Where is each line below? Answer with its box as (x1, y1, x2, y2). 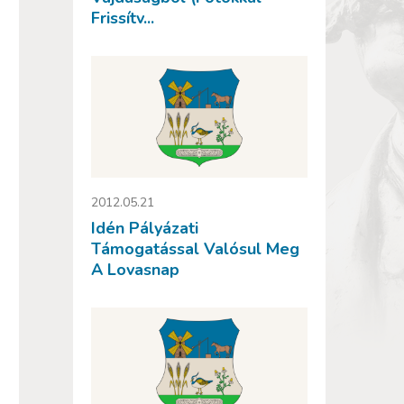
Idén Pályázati (91, 216, 198, 239)
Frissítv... (91, 7, 154, 30)
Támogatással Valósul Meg (91, 237, 299, 260)
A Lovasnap (91, 258, 179, 280)
